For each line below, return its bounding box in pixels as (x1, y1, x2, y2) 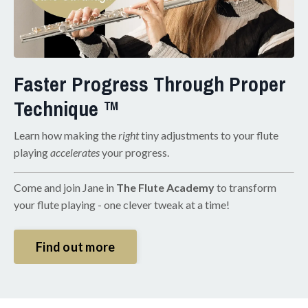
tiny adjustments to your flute (139, 129, 278, 142)
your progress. (100, 146, 169, 159)
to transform (214, 181, 276, 195)
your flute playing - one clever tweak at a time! (14, 198, 230, 212)
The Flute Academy (116, 181, 214, 195)
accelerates (50, 146, 100, 159)
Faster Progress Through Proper (14, 70, 286, 98)
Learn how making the (14, 129, 118, 142)
